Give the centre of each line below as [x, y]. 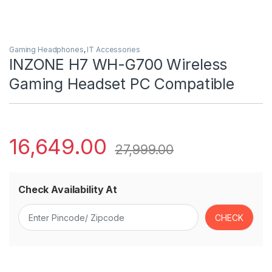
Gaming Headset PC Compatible [122, 84]
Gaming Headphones [46, 50]
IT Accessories [114, 50]
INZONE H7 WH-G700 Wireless [118, 65]
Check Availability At [68, 190]
